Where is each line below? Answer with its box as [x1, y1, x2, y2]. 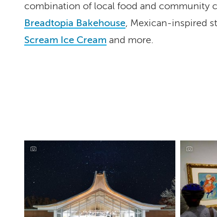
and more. [107, 34, 154, 46]
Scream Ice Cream [24, 34, 107, 46]
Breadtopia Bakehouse [24, 17, 125, 29]
